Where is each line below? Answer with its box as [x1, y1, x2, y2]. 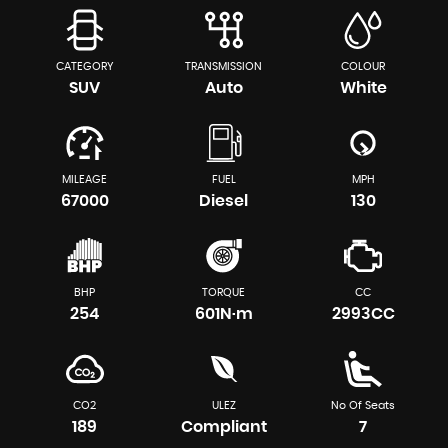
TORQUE [202, 287, 246, 299]
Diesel [199, 193, 249, 210]
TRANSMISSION [185, 61, 263, 73]
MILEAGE [62, 174, 108, 186]
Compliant [180, 419, 267, 436]
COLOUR [341, 61, 386, 73]
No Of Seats [331, 400, 396, 412]
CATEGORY [55, 61, 114, 73]
